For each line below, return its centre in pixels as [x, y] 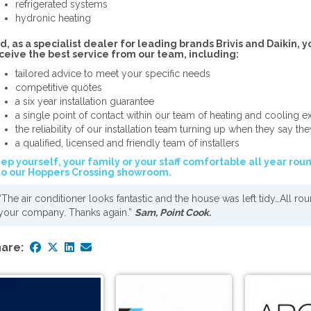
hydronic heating [53, 18]
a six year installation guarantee [84, 101]
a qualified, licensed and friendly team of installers [127, 143]
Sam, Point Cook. [173, 212]
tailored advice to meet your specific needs [112, 74]
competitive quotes [58, 87]
